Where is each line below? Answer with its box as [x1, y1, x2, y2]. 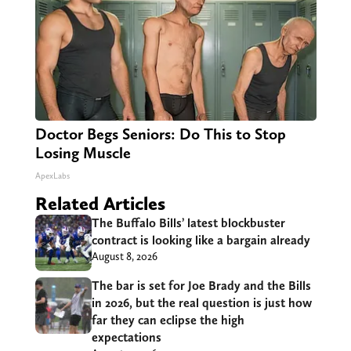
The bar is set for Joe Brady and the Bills [91, 278, 311, 294]
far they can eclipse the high [91, 313, 244, 328]
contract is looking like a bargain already [91, 233, 310, 248]
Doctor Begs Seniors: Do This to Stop [34, 125, 286, 144]
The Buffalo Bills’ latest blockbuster [91, 215, 285, 231]
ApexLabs [34, 171, 70, 182]
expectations [91, 330, 161, 346]
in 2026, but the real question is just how [91, 295, 312, 311]
